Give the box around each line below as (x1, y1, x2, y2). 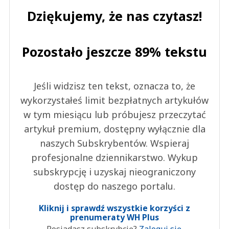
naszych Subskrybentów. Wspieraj (40, 137, 189, 150)
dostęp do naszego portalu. (54, 180, 175, 193)
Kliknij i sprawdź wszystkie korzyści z (39, 202, 190, 214)
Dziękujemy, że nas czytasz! (27, 7, 202, 25)
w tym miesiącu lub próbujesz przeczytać (23, 108, 206, 121)
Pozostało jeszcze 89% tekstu (22, 43, 207, 61)
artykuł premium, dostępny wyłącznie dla (24, 123, 205, 135)
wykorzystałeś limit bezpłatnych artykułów (20, 94, 209, 107)
